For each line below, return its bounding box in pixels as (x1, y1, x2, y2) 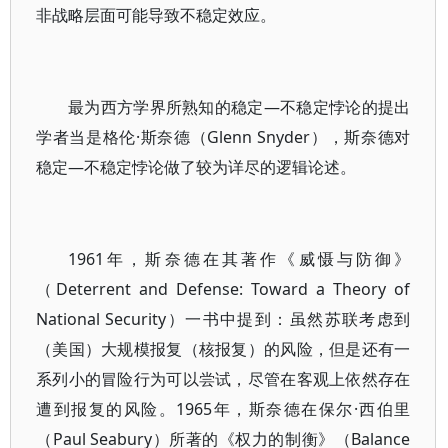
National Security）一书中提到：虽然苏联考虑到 (36, 308, 411, 330)
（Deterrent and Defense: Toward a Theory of (36, 278, 411, 300)
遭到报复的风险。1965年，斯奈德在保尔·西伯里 (36, 398, 411, 420)
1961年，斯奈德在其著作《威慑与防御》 (68, 248, 411, 270)
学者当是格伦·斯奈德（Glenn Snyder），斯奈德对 (36, 126, 411, 148)
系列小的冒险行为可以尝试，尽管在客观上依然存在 (36, 368, 411, 390)
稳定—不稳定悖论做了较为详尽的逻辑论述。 (36, 156, 356, 178)
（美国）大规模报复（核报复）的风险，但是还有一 (36, 338, 411, 360)
